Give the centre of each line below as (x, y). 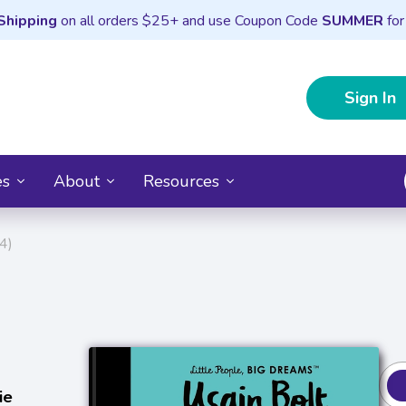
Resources (181, 181)
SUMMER (352, 21)
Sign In (370, 97)
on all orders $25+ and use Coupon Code (189, 21)
